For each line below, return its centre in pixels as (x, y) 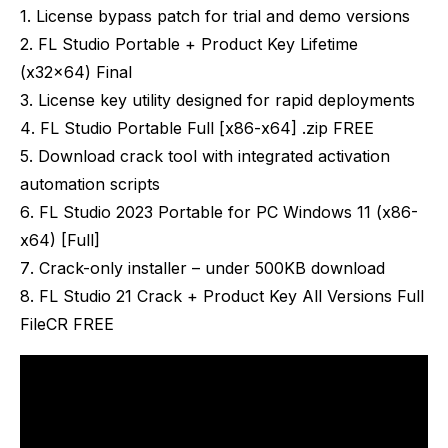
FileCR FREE (67, 324)
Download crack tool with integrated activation (213, 156)
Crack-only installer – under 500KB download (211, 268)
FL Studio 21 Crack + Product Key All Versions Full (231, 296)
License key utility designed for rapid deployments (226, 100)
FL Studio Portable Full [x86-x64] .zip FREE (206, 128)
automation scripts (90, 184)
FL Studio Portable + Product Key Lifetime (197, 44)
